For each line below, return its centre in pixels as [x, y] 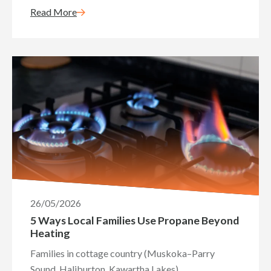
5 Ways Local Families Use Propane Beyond [135, 220]
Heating [50, 233]
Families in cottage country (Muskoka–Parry [122, 253]
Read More [54, 12]
